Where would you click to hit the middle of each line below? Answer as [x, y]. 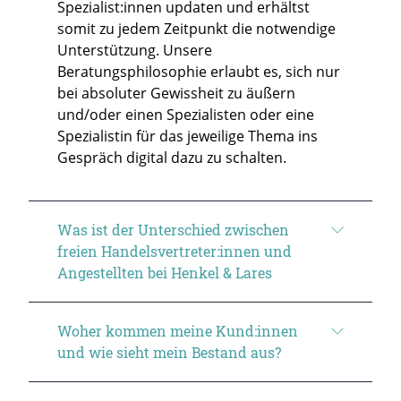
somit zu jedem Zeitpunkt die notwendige [196, 28]
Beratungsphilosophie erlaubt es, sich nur [199, 71]
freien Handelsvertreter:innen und [175, 251]
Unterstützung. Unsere [135, 50]
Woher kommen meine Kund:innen [178, 330]
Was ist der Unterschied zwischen [173, 229]
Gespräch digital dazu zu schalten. [172, 157]
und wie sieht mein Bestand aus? [169, 352]
